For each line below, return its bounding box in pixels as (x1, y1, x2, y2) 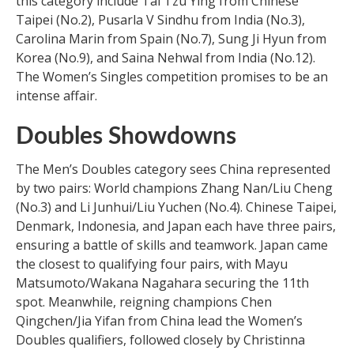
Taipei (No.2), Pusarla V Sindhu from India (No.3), (16, 10, 305, 28)
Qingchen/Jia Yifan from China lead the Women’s (16, 311, 303, 330)
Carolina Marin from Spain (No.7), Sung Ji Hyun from (16, 29, 326, 47)
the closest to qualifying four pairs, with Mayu (16, 254, 288, 273)
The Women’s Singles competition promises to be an (16, 67, 328, 85)
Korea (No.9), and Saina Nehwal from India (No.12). (16, 48, 315, 66)
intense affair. (16, 86, 97, 104)
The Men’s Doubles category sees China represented (16, 160, 330, 178)
